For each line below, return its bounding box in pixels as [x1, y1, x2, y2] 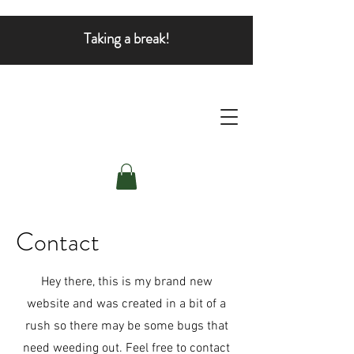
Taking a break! [83, 28, 170, 49]
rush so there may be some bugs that [24, 318, 228, 335]
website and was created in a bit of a [27, 296, 226, 313]
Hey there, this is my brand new [40, 274, 213, 291]
